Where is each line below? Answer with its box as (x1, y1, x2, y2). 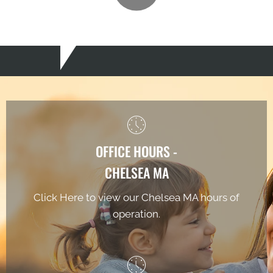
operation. (113, 208, 160, 221)
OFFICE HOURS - (96, 141, 177, 161)
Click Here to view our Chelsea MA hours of (34, 191, 239, 204)
